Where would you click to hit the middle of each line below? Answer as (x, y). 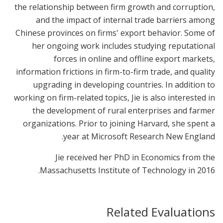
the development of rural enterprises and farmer (124, 110)
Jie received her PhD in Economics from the (135, 157)
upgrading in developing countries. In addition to (124, 84)
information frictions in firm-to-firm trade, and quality (115, 71)
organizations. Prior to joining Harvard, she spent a (119, 123)
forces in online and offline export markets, (134, 58)
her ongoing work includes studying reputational (123, 46)
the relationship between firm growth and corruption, (115, 7)
